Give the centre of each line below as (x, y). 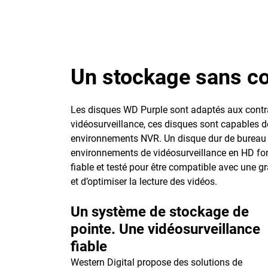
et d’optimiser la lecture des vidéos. (144, 182)
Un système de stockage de (160, 212)
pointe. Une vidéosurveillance (165, 229)
